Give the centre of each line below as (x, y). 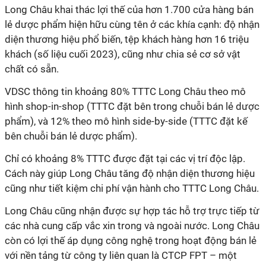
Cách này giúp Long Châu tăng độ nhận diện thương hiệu (130, 173)
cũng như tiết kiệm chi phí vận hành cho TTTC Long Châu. (132, 188)
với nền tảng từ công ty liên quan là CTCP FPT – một (121, 255)
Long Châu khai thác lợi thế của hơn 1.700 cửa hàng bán (129, 9)
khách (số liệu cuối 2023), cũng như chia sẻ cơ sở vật (123, 54)
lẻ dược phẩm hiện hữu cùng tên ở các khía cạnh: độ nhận (132, 24)
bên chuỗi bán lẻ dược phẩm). (71, 136)
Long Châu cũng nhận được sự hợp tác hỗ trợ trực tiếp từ (132, 211)
